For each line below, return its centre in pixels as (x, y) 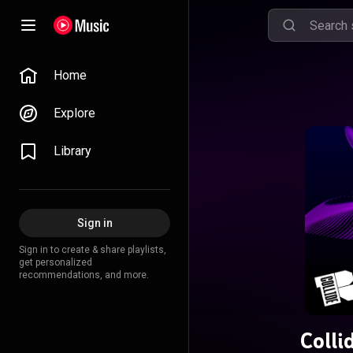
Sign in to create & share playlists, (93, 250)
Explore (74, 113)
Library (72, 151)
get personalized (56, 262)
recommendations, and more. (84, 275)
